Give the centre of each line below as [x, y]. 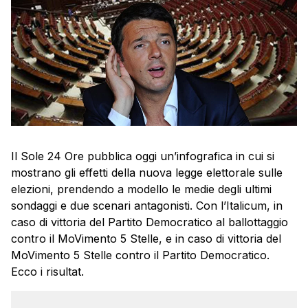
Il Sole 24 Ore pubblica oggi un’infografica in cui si [143, 156]
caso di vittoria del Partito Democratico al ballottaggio [150, 222]
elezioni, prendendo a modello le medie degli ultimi [141, 189]
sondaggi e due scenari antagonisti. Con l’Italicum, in [147, 206]
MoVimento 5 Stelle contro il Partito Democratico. [140, 255]
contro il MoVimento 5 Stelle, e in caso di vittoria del [146, 239]
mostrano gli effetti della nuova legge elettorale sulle [147, 173]
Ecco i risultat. [47, 272]
